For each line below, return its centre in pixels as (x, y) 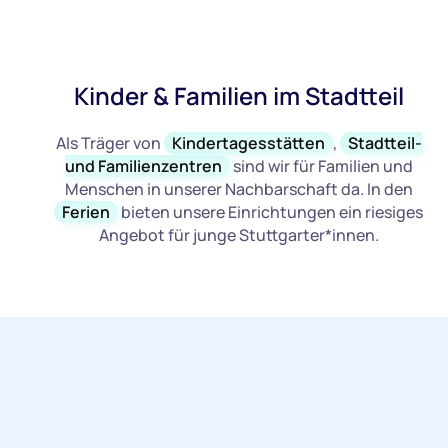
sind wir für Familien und (321, 166)
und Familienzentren (143, 166)
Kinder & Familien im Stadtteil (238, 96)
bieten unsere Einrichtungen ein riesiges (271, 212)
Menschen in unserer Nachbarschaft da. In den (238, 189)
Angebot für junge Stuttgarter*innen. (238, 235)
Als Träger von (109, 143)
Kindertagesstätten (248, 143)
